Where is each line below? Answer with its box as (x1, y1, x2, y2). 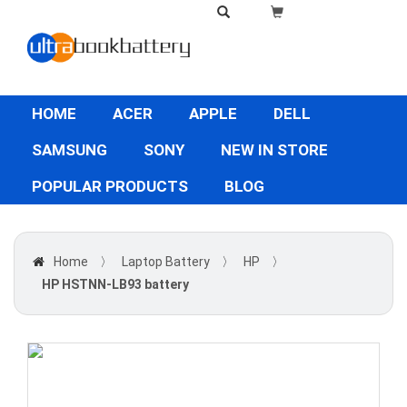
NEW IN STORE (221, 141, 328, 159)
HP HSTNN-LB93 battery (42, 277, 189, 292)
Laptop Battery (122, 254, 210, 269)
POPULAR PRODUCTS (32, 177, 188, 195)
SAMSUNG (32, 141, 107, 159)
